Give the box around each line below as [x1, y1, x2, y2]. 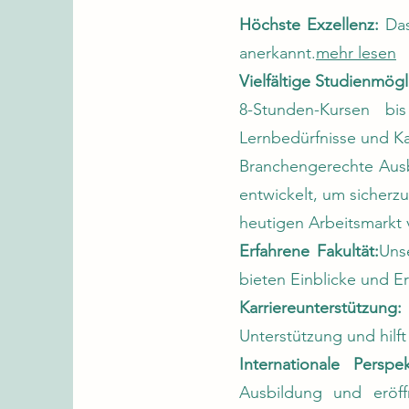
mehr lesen [316, 43, 396, 63]
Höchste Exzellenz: [239, 15, 379, 35]
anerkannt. [239, 43, 316, 63]
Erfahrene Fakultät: [239, 241, 380, 261]
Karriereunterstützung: [239, 298, 402, 318]
